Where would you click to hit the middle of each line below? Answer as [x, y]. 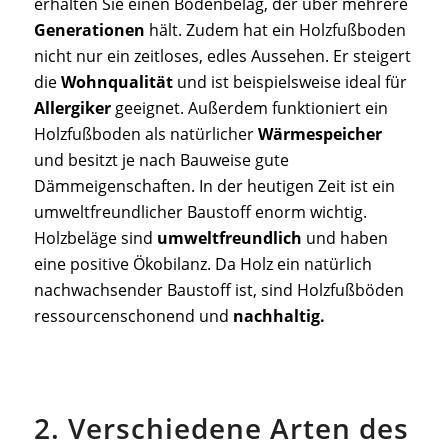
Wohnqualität [116, 82]
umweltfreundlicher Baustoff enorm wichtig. [200, 212]
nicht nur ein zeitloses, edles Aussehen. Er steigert [222, 56]
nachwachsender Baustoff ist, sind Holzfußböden [218, 290]
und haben [344, 238]
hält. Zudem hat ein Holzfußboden [275, 30]
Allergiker [72, 108]
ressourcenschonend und [133, 316]
